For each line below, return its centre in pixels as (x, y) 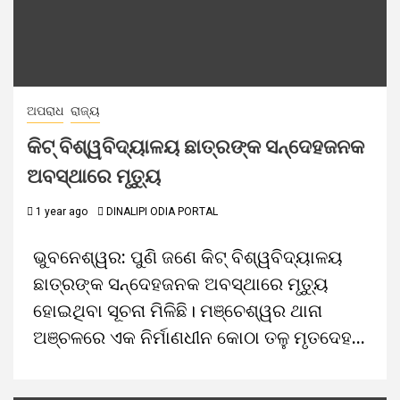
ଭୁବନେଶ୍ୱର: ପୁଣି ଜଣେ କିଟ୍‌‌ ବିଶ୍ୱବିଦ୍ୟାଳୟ (188, 257)
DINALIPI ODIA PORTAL (162, 212)
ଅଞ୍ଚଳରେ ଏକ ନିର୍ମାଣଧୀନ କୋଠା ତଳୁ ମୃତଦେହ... (199, 337)
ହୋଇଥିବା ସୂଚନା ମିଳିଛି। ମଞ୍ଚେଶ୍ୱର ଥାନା (178, 311)
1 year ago (60, 212)
